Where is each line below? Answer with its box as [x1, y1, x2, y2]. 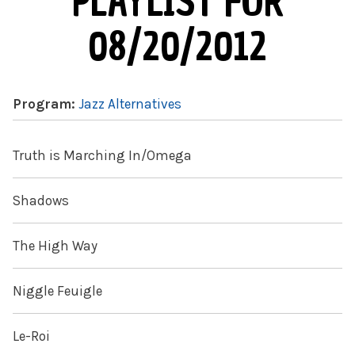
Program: [13, 96, 78, 113]
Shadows [13, 193, 69, 209]
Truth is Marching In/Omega [13, 147, 192, 164]
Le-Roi [13, 328, 50, 345]
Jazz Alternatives [78, 96, 181, 113]
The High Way [13, 238, 97, 254]
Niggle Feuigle [13, 283, 102, 300]
